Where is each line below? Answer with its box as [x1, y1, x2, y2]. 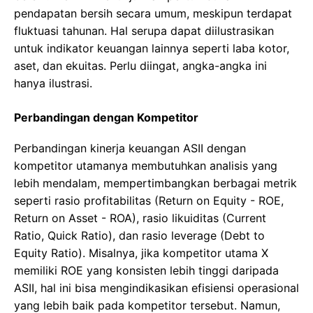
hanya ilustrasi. [14, 76, 92, 91]
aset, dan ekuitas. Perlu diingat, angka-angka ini [14, 59, 267, 73]
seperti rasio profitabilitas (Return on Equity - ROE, [14, 194, 284, 208]
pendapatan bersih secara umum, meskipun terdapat [14, 6, 292, 21]
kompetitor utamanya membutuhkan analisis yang [14, 159, 277, 173]
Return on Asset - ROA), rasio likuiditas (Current [14, 211, 266, 226]
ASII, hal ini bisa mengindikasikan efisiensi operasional [14, 281, 299, 296]
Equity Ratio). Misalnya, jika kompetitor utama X [14, 246, 268, 261]
